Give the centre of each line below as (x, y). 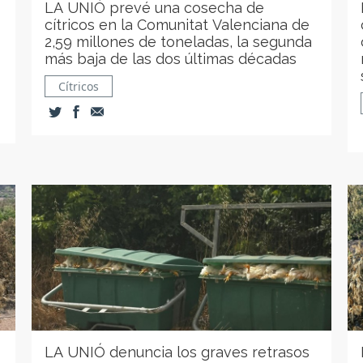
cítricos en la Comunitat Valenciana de (177, 25)
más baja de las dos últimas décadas (171, 59)
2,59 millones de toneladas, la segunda (179, 42)
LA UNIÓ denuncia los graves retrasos (177, 352)
